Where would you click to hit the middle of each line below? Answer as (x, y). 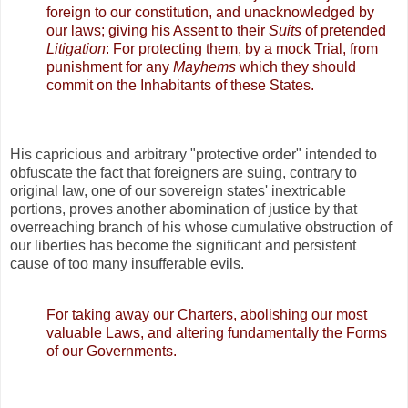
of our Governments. (112, 352)
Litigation (76, 49)
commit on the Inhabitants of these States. (180, 86)
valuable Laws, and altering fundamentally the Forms (217, 333)
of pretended (344, 31)
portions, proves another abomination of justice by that (184, 209)
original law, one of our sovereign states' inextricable (178, 191)
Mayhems (204, 67)
